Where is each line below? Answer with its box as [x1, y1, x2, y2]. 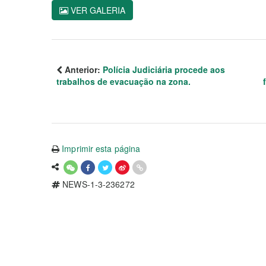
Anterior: [62, 63, 103, 75]
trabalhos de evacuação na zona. [56, 75, 191, 87]
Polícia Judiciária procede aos [103, 63, 225, 75]
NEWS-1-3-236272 [60, 178, 135, 190]
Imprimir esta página [62, 142, 141, 154]
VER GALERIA [68, 4, 125, 16]
